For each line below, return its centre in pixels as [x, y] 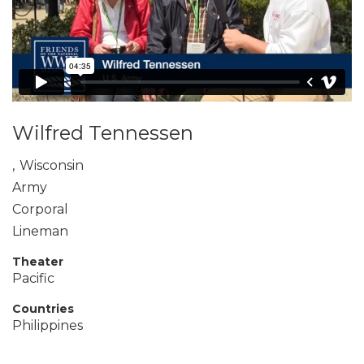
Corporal [40, 210]
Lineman [40, 232]
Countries [43, 309]
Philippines [48, 326]
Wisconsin [52, 166]
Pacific [33, 279]
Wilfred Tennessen [103, 133]
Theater [38, 262]
